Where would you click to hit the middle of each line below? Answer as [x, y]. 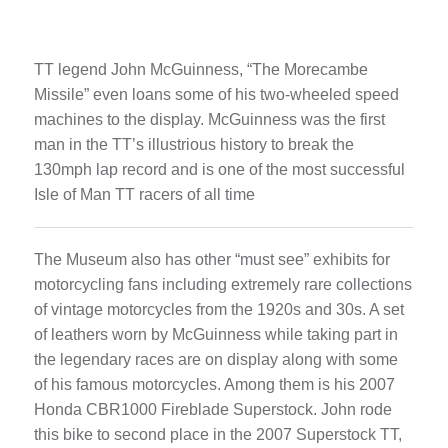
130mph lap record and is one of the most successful [219, 170]
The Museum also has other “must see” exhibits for [211, 260]
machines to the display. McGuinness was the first [209, 120]
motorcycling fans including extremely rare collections [222, 285]
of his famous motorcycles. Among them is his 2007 [214, 385]
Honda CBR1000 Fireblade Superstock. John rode [212, 410]
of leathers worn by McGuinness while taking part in [215, 335]
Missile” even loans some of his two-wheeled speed [216, 95]
